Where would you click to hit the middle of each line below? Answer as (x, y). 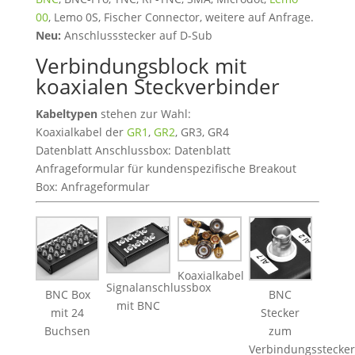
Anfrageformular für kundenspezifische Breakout (166, 168)
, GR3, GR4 (202, 132)
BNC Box (67, 294)
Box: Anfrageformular (92, 187)
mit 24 (68, 312)
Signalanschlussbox (159, 287)
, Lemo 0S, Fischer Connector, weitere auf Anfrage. (181, 17)
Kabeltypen (66, 114)
